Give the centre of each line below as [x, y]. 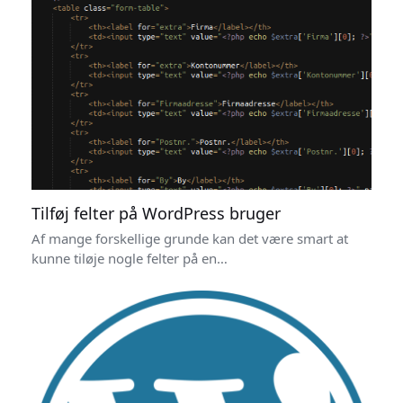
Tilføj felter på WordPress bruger [156, 214]
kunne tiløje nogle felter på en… [129, 259]
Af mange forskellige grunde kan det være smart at [189, 239]
